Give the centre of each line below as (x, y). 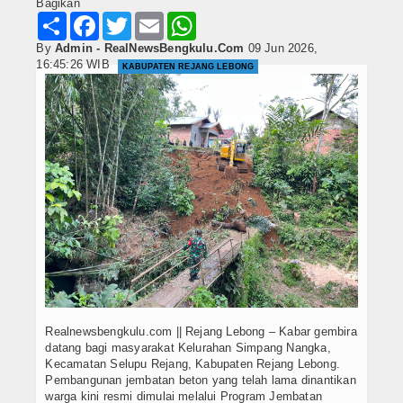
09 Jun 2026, (283, 48)
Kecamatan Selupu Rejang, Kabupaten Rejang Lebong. (193, 364)
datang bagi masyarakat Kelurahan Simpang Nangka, (188, 348)
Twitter (149, 18)
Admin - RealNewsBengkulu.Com (150, 48)
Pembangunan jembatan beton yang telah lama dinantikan (201, 381)
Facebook (125, 18)
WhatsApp (224, 18)
